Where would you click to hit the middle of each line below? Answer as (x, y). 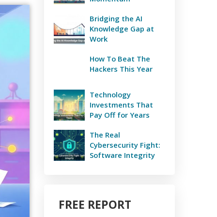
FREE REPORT (95, 204)
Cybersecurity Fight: (125, 145)
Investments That (121, 105)
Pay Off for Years (120, 115)
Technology (110, 94)
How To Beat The (120, 59)
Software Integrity (122, 155)
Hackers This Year (121, 69)
